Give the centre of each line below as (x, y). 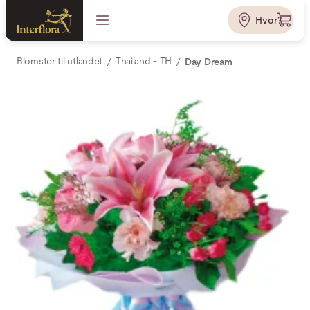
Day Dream (208, 61)
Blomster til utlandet (60, 61)
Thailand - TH (144, 61)
